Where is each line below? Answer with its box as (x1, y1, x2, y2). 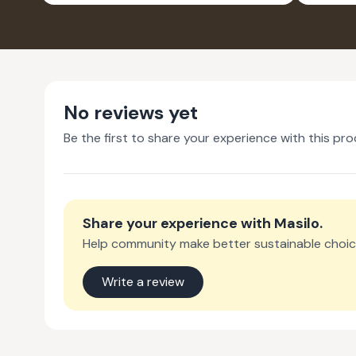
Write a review (102, 273, 184, 291)
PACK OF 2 (117, 4, 220, 32)
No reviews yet (64, 100, 198, 126)
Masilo (274, 214, 319, 234)
